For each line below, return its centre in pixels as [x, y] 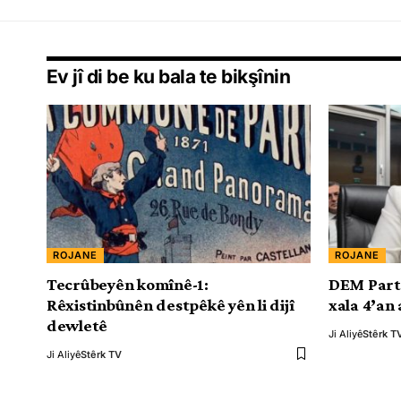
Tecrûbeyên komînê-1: [128, 284]
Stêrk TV [101, 354]
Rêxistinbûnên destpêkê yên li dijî [171, 304]
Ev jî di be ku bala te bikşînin [169, 76]
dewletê [77, 325]
